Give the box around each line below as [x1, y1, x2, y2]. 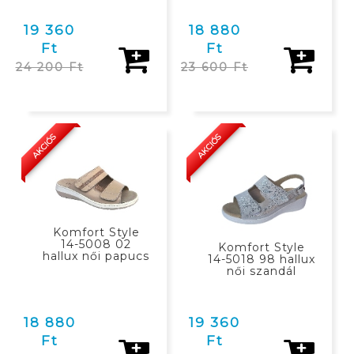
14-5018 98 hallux [207, 252, 315, 267]
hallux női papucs [43, 248, 149, 263]
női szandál [226, 264, 296, 279]
